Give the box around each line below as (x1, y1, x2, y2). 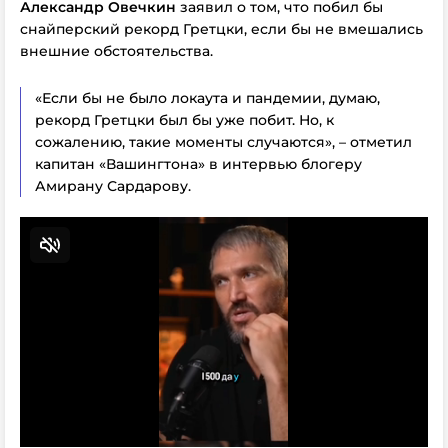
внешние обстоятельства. (20, 42, 213, 60)
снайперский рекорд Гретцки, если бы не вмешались (20, 20, 423, 38)
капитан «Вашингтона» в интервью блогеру (35, 155, 362, 173)
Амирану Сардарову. (35, 177, 191, 195)
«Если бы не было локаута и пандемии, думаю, (35, 89, 380, 107)
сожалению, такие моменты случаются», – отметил (35, 133, 412, 151)
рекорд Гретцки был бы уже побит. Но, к (35, 111, 334, 129)
